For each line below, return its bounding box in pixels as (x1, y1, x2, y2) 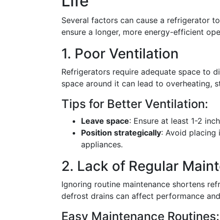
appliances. (81, 139, 123, 149)
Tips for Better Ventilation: (61, 97, 208, 111)
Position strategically (81, 128, 161, 137)
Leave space (81, 116, 129, 126)
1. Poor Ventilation (61, 45, 179, 62)
